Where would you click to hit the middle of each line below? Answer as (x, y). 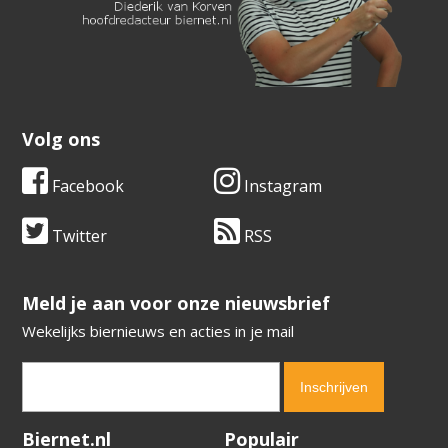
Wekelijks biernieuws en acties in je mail (158, 330)
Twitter (78, 235)
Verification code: (80, 431)
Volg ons (61, 138)
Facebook (86, 185)
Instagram (281, 185)
